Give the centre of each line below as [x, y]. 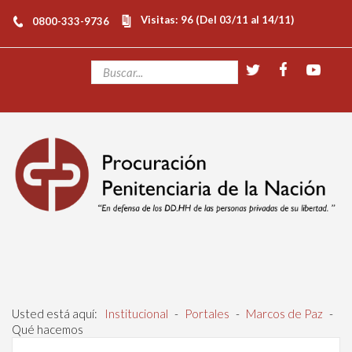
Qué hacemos [48, 329]
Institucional [136, 313]
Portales [207, 313]
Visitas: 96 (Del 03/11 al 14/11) [217, 20]
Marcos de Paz [284, 313]
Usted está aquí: [57, 313]
